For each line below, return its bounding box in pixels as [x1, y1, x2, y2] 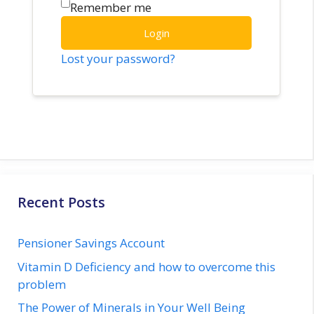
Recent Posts [18, 193, 105, 212]
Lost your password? [61, 50, 175, 67]
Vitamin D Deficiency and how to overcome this [18, 258, 275, 275]
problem [18, 275, 66, 292]
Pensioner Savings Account [18, 235, 165, 251]
